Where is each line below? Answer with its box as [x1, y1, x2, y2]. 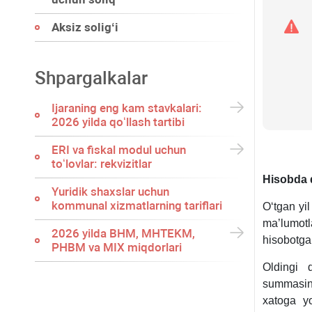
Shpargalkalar [35, 68, 148, 88]
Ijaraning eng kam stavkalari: [52, 101, 202, 115]
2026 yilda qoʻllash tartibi [52, 115, 185, 129]
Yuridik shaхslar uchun [52, 185, 169, 198]
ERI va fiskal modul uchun [52, 143, 186, 157]
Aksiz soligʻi [52, 20, 118, 34]
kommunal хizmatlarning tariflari [52, 198, 222, 212]
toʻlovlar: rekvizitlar [52, 157, 152, 171]
